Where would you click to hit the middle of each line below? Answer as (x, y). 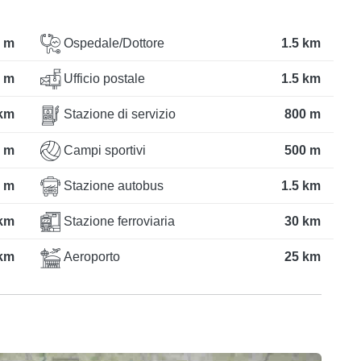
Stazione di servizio (118, 114)
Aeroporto (90, 257)
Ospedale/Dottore (112, 43)
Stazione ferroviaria (118, 222)
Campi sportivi (103, 150)
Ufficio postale (103, 79)
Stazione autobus (112, 185)
